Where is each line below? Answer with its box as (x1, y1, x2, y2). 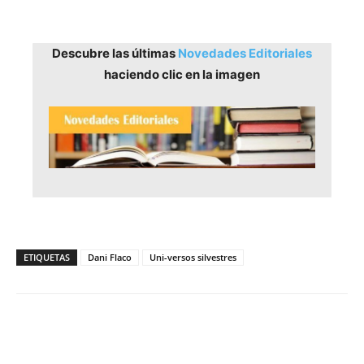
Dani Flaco (88, 251, 132, 264)
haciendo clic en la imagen (104, 66, 260, 82)
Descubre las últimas (52, 45, 178, 61)
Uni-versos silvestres (149, 251, 236, 264)
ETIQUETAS (24, 251, 70, 264)
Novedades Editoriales (178, 45, 312, 61)
